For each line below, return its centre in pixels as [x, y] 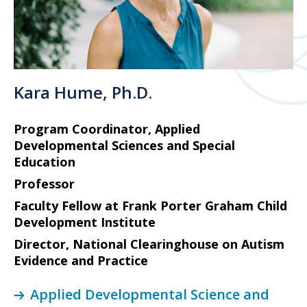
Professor [44, 183]
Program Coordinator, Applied [107, 128]
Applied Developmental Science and [150, 294]
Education [45, 161]
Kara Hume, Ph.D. [83, 92]
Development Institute [85, 222]
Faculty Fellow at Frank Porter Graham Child [150, 205]
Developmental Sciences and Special [124, 145]
